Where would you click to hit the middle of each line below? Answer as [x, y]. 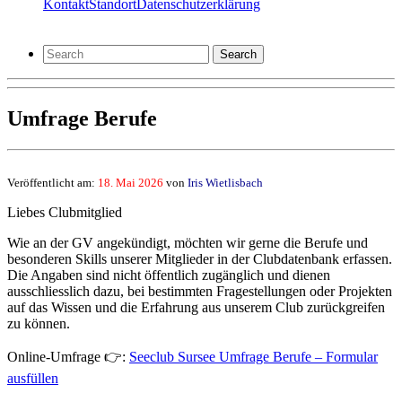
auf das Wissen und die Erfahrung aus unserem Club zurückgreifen [196, 307]
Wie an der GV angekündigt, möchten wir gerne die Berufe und [188, 242]
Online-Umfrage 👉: [68, 356]
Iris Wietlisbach [225, 182]
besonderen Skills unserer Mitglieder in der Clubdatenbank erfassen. [200, 258]
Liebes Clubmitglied [65, 212]
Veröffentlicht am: [52, 182]
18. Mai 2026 [131, 182]
